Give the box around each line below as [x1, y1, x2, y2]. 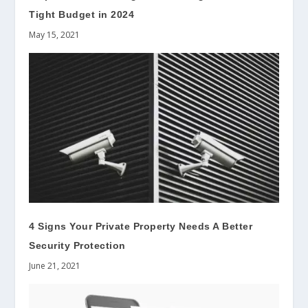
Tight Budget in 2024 [29, 9, 135, 21]
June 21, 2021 [29, 260, 81, 272]
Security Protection [29, 240, 126, 252]
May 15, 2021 [29, 29, 80, 41]
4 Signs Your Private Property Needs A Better [29, 221, 253, 232]
